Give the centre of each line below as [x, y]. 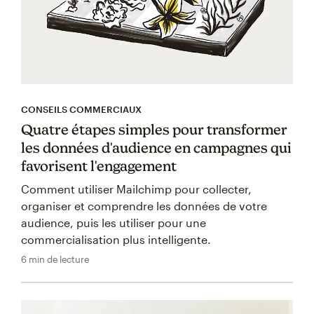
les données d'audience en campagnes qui [156, 148]
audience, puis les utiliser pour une [114, 223]
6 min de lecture [55, 260]
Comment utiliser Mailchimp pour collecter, [136, 189]
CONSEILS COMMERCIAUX [81, 110]
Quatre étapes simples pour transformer [154, 130]
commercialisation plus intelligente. [116, 240]
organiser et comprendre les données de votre [144, 206]
